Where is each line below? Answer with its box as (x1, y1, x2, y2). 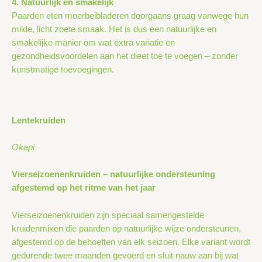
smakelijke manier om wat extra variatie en (12, 38, 175, 48)
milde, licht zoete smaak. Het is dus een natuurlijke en (12, 25, 216, 35)
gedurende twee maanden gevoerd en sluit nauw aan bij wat (12, 250, 239, 260)
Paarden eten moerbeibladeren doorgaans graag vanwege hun (12, 11, 249, 21)
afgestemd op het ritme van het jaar (12, 183, 156, 193)
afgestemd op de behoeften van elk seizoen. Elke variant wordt (12, 237, 250, 247)
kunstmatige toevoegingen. (12, 65, 114, 75)
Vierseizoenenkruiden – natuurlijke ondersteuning (12, 170, 215, 180)
